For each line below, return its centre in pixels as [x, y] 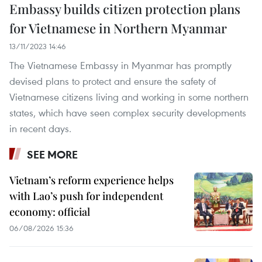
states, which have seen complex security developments [128, 113]
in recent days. [40, 129]
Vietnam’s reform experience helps [92, 180]
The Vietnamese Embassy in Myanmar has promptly [120, 65]
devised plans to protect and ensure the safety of [113, 81]
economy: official [50, 212]
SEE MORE [52, 155]
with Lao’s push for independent [86, 196]
